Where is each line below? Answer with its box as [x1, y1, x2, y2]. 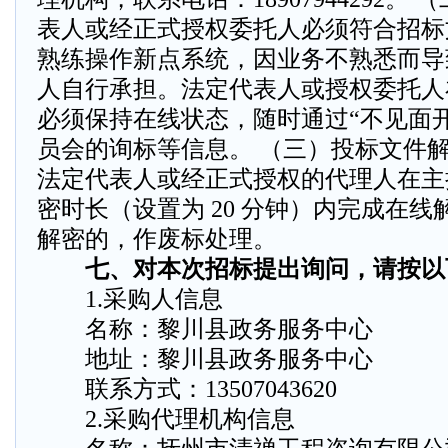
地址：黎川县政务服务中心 [37, 346, 373, 372]
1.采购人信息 [37, 286, 223, 312]
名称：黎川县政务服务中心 [37, 316, 373, 342]
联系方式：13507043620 [37, 376, 337, 402]
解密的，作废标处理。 [37, 226, 277, 252]
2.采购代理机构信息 [37, 406, 295, 432]
